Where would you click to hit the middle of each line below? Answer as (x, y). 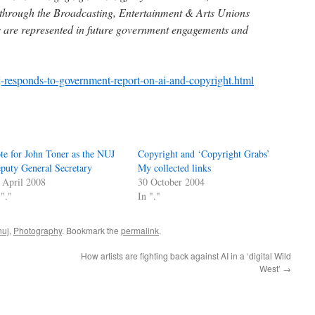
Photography (38, 230)
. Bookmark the (91, 230)
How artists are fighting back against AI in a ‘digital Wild (186, 256)
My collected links (175, 168)
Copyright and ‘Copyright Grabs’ (204, 154)
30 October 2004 (172, 182)
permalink (140, 230)
